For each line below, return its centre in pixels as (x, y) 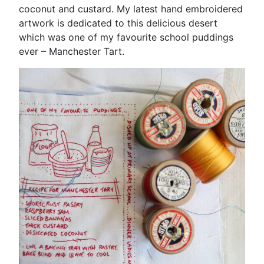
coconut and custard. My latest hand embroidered (131, 9)
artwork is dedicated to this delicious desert (118, 23)
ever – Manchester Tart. (72, 51)
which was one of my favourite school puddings (126, 37)
